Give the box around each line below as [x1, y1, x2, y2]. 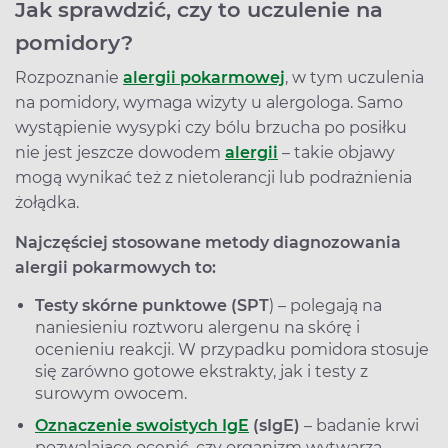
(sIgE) [249, 415, 300, 435]
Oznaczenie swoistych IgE [35, 415, 249, 435]
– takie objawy [278, 142, 395, 162]
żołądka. [15, 192, 79, 212]
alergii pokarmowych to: [15, 257, 216, 277]
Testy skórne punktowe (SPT [35, 295, 269, 315]
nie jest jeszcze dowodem [15, 142, 225, 162]
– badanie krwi [300, 415, 419, 435]
